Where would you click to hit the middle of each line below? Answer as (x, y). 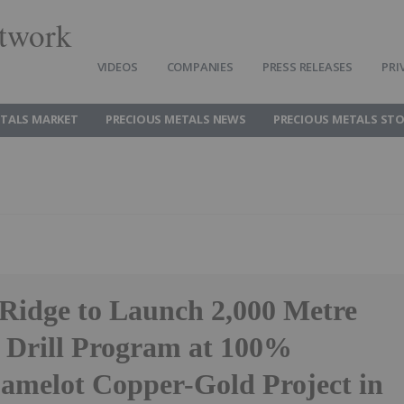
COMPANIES (200, 67)
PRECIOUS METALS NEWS (175, 119)
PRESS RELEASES (308, 67)
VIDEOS (117, 67)
